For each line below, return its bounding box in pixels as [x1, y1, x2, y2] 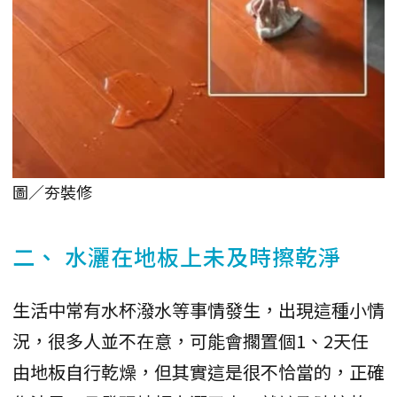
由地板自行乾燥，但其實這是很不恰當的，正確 [12, 358, 385, 385]
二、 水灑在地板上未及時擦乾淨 [12, 239, 341, 272]
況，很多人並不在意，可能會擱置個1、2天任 [12, 327, 369, 354]
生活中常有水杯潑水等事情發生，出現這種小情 [12, 296, 385, 323]
